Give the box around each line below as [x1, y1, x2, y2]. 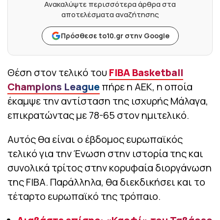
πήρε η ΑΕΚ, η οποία [100, 80, 192, 94]
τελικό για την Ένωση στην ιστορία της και [7, 147, 203, 161]
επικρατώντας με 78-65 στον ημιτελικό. [7, 109, 189, 122]
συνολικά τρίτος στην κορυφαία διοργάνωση [7, 161, 212, 175]
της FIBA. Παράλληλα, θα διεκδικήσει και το [7, 175, 205, 189]
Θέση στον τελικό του [7, 66, 109, 80]
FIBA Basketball [109, 66, 183, 80]
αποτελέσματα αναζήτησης [61, 9, 159, 20]
